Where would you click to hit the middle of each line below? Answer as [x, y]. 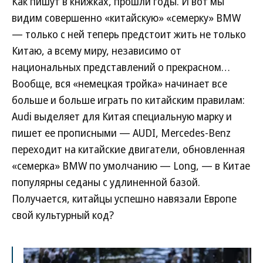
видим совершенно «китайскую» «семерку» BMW [126, 18]
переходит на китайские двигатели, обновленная [128, 149]
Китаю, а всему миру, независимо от [97, 50]
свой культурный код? [63, 215]
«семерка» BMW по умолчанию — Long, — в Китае [131, 166]
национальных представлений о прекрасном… [121, 67]
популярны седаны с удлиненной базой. [106, 182]
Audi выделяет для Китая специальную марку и [122, 116]
